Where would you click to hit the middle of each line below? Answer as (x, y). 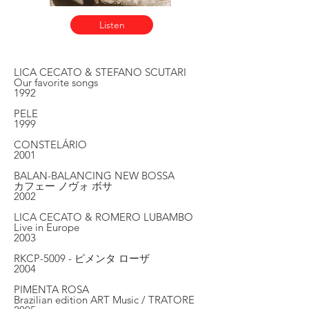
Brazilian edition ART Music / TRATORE (104, 300)
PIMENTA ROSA (51, 289)
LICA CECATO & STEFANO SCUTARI (100, 72)
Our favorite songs (56, 82)
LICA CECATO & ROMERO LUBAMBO (103, 217)
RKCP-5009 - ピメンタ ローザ (82, 258)
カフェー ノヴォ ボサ (63, 186)
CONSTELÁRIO (50, 144)
